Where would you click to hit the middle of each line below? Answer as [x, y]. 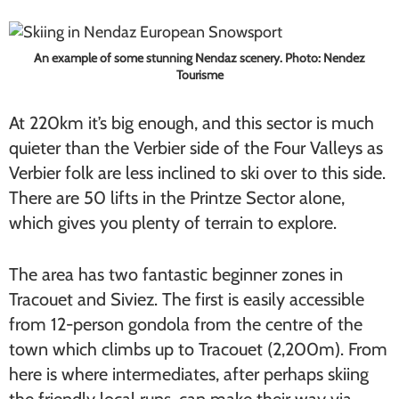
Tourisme [199, 75]
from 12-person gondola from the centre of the [186, 324]
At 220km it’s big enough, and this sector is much [191, 123]
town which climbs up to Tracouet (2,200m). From [198, 349]
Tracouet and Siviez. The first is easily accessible [187, 299]
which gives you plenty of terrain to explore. [173, 223]
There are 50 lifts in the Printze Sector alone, [177, 198]
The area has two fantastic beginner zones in [176, 274]
